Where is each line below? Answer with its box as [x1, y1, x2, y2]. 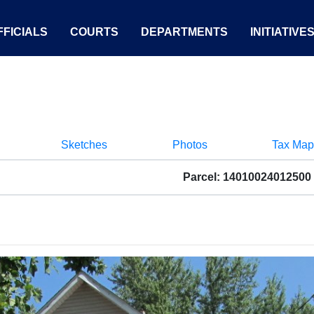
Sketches [61, 139, 107, 151]
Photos [172, 139, 207, 151]
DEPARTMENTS [141, 26, 228, 38]
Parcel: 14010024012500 [183, 171, 311, 183]
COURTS [70, 26, 118, 38]
